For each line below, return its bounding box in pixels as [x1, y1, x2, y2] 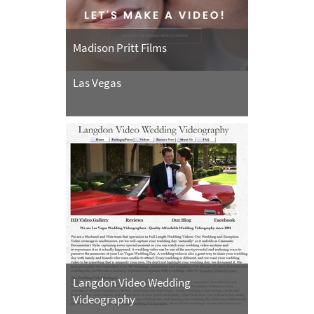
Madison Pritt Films [73, 39, 167, 55]
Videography [73, 291, 135, 307]
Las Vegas [73, 74, 121, 90]
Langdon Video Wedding [73, 274, 191, 290]
